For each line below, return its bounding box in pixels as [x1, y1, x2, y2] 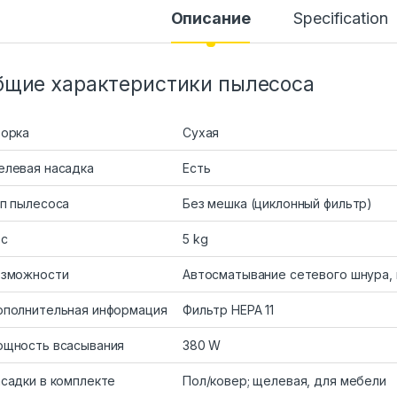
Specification [293, 9, 388, 28]
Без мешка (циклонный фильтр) [183, 196, 373, 212]
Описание [170, 9, 251, 28]
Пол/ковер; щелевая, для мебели [183, 373, 386, 389]
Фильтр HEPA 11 [183, 302, 275, 318]
